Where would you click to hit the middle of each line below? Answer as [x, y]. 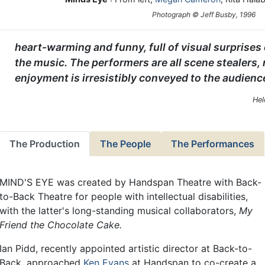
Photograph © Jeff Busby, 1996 [203, 14]
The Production [45, 144]
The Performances [213, 144]
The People [125, 144]
